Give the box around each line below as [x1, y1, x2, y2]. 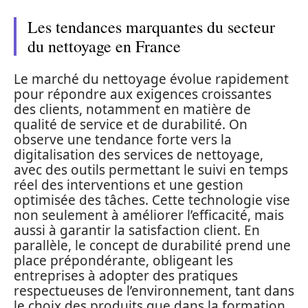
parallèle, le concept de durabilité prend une [14, 236, 291, 254]
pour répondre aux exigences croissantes [14, 85, 272, 103]
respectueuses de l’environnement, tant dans [14, 281, 294, 300]
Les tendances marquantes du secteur [27, 16, 275, 38]
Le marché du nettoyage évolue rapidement [14, 69, 289, 88]
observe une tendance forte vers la [14, 130, 232, 148]
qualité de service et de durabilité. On [14, 115, 247, 133]
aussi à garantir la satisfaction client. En [14, 221, 260, 239]
